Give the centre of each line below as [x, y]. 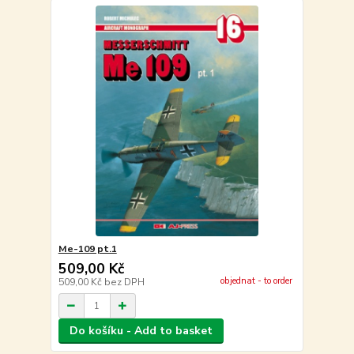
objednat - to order [256, 281]
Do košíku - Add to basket [141, 331]
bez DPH [124, 282]
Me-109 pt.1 [87, 249]
